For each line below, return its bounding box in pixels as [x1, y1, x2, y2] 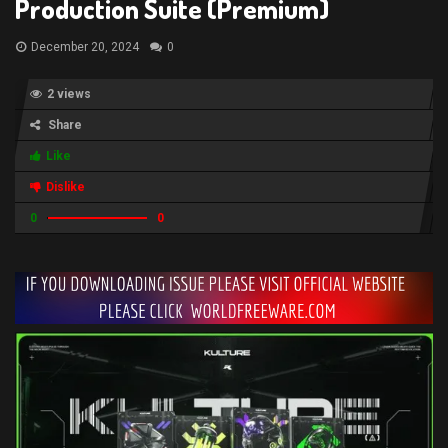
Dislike [46, 180, 85, 194]
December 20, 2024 [31, 40, 139, 54]
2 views [47, 87, 91, 101]
